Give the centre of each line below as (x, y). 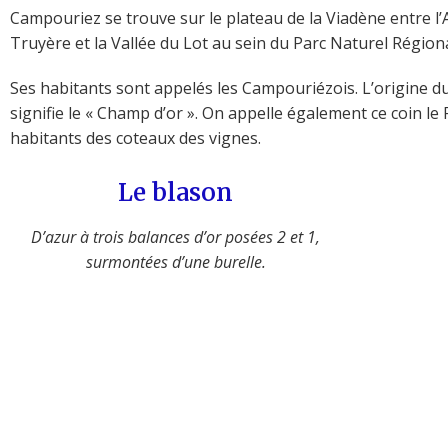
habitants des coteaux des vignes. (135, 137)
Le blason (175, 192)
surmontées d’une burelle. (175, 261)
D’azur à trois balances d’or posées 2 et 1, (175, 236)
